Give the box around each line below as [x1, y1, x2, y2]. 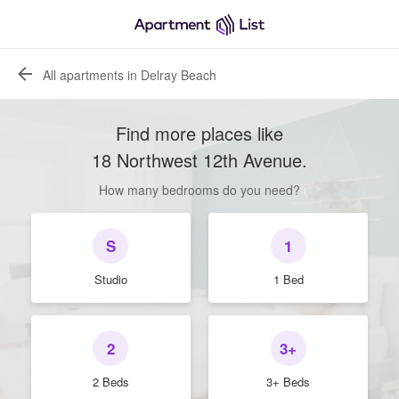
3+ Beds [266, 373, 311, 390]
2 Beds [92, 373, 129, 390]
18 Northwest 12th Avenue [92, 147, 302, 173]
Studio [94, 271, 127, 288]
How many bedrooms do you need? [99, 181, 300, 199]
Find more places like [116, 120, 283, 146]
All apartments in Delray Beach [43, 65, 216, 84]
